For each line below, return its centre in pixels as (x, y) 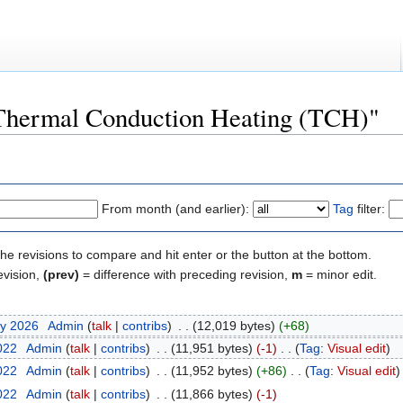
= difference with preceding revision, (185, 275)
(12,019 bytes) (233, 325)
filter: (369, 209)
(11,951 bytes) (211, 349)
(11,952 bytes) (211, 371)
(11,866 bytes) (211, 394)
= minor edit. (340, 275)
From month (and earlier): (175, 209)
